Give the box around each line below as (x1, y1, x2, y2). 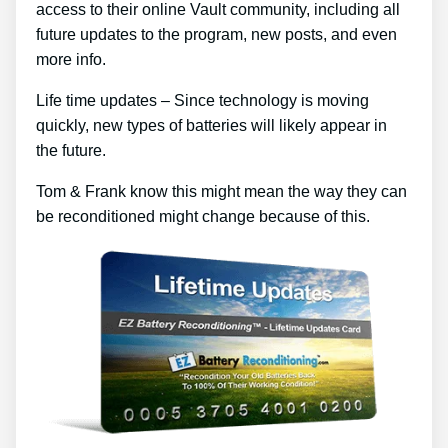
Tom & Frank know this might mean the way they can (36, 183, 407, 201)
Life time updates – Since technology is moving (36, 92, 369, 110)
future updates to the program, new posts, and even (36, 26, 397, 44)
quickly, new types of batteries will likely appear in (36, 117, 387, 135)
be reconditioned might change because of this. (36, 208, 370, 226)
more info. (36, 51, 106, 69)
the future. (36, 142, 106, 160)
